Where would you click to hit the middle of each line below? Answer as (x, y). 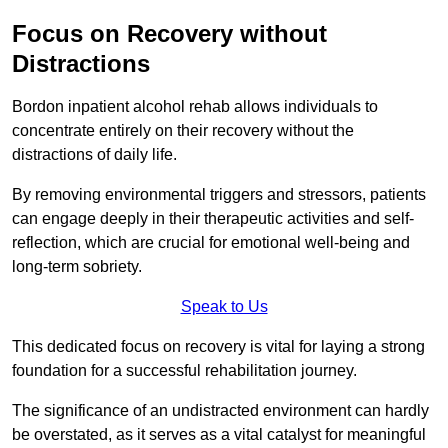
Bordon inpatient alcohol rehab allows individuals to (195, 107)
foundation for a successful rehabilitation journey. (184, 371)
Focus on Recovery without (169, 34)
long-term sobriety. (77, 267)
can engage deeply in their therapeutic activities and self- (213, 219)
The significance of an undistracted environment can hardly (220, 411)
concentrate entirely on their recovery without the (183, 131)
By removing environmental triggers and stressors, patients (219, 195)
